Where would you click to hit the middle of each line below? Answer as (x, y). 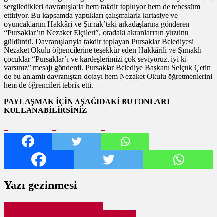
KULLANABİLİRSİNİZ (46, 110)
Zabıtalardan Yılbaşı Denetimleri (54, 205)
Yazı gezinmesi (40, 185)
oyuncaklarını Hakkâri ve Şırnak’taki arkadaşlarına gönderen (97, 24)
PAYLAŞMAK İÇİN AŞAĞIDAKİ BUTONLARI (87, 101)
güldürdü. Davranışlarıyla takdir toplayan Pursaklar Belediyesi (99, 41)
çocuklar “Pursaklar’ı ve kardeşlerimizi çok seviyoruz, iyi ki (95, 59)
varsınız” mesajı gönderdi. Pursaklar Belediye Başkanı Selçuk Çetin (107, 67)
